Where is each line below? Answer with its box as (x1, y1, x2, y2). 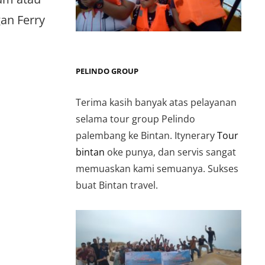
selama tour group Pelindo (76, 112, 195, 125)
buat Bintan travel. (76, 178, 158, 192)
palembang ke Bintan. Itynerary (76, 128, 217, 142)
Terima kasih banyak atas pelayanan (76, 95, 237, 109)
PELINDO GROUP (76, 65, 138, 76)
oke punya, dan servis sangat (105, 145, 236, 159)
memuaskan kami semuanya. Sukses (76, 161, 238, 175)
